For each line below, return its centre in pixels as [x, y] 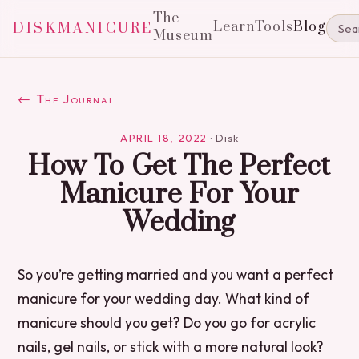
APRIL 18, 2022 [164, 138]
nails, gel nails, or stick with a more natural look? [171, 347]
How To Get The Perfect [179, 167]
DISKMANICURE [83, 28]
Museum [184, 36]
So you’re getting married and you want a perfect [176, 274]
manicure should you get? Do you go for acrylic [167, 323]
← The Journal [67, 99]
